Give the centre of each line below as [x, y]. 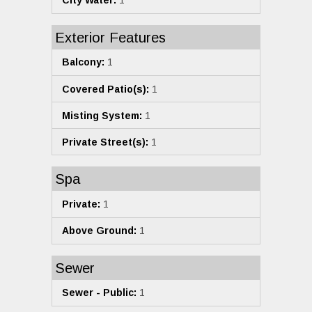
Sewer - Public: [99, 293]
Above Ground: [99, 231]
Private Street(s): [105, 142]
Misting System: [102, 115]
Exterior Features [110, 37]
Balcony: [83, 62]
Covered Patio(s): [106, 89]
